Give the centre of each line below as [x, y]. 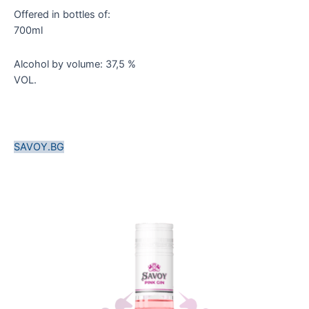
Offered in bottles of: [62, 15]
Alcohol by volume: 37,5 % [75, 64]
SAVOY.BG [39, 147]
